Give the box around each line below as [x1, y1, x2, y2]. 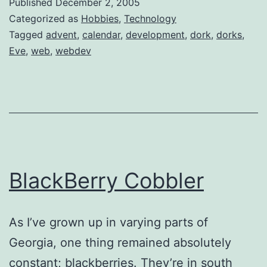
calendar [82, 28, 120, 41]
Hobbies [81, 12, 119, 24]
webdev [55, 44, 91, 57]
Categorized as [9, 12, 81, 24]
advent [46, 28, 77, 41]
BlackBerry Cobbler [9, 167, 204, 194]
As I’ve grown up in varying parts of [9, 215, 208, 229]
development [126, 28, 185, 41]
